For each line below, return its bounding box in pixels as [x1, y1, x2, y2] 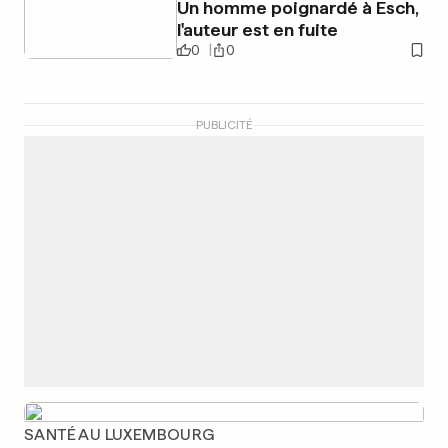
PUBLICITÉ [195, 118, 253, 132]
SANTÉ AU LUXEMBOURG [24, 425, 215, 444]
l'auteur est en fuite [176, 19, 338, 40]
